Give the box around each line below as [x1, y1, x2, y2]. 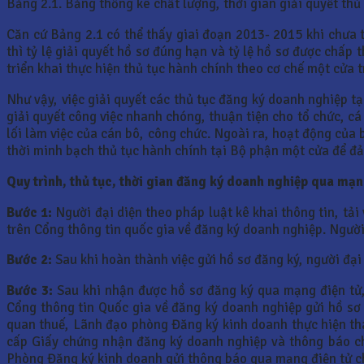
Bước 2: [6, 251, 52, 269]
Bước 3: [6, 282, 53, 300]
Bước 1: [6, 203, 53, 221]
